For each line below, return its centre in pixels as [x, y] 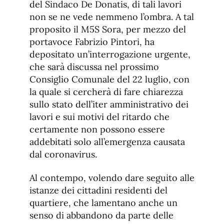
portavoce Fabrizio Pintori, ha [92, 42]
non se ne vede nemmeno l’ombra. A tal [112, 17]
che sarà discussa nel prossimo [94, 67]
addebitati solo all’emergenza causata [107, 142]
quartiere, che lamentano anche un [103, 203]
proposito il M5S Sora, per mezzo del [108, 29]
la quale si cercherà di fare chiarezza [106, 92]
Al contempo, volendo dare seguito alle [112, 178]
